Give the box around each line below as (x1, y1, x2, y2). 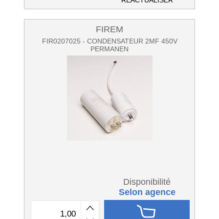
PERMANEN (90, 45, 129, 53)
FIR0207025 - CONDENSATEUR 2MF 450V (42, 37, 177, 45)
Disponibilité (123, 177, 171, 187)
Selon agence (118, 187, 175, 197)
